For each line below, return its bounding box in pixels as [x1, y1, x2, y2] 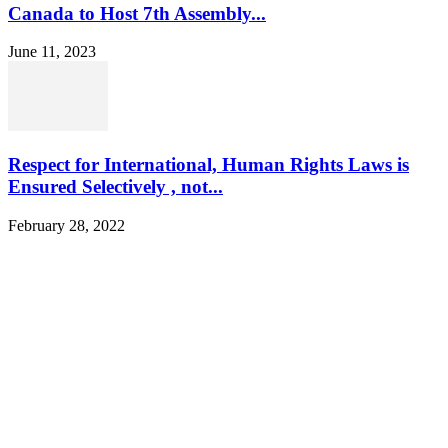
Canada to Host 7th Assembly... [8, 2, 266, 24]
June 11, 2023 [8, 43, 96, 61]
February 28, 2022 [8, 216, 125, 234]
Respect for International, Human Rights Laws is [8, 153, 409, 175]
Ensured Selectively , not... [8, 175, 223, 197]
